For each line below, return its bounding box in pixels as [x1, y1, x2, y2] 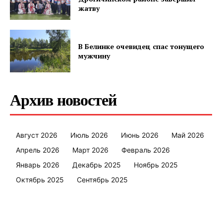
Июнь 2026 [121, 130, 159, 139]
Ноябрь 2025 [134, 160, 178, 169]
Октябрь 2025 [16, 175, 64, 184]
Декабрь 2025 [72, 160, 121, 169]
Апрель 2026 [16, 145, 59, 154]
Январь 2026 [16, 160, 59, 169]
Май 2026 [171, 130, 204, 139]
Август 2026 [16, 130, 57, 139]
